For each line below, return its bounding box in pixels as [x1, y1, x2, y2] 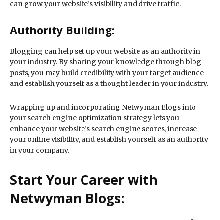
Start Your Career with [10, 170, 158, 189]
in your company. [10, 146, 69, 155]
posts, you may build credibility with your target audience [10, 68, 204, 78]
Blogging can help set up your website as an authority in [10, 47, 200, 56]
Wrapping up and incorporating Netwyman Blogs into [10, 103, 196, 112]
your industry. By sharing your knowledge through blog [10, 57, 201, 67]
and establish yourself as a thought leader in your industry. [10, 79, 208, 88]
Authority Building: [10, 23, 115, 38]
